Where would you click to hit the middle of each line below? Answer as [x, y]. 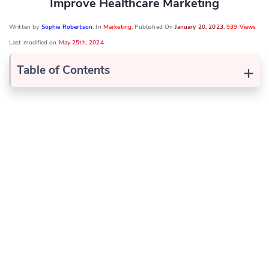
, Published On [153, 27]
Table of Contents [63, 70]
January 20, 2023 [199, 27]
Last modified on [34, 42]
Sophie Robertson [67, 27]
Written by [25, 27]
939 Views [241, 27]
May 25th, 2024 [81, 42]
